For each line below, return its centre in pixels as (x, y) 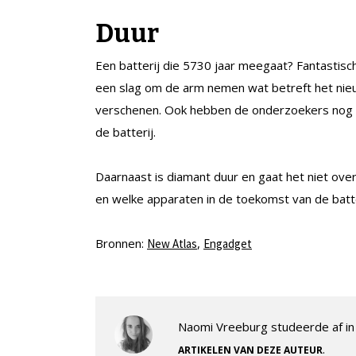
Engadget (228, 243)
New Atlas (172, 243)
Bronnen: (121, 243)
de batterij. (126, 132)
